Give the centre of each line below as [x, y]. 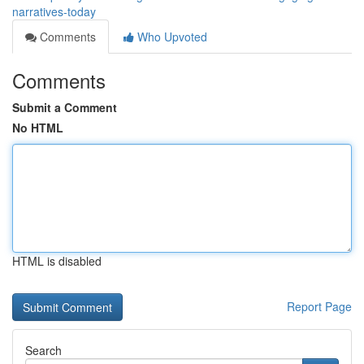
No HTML [38, 128]
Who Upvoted [171, 37]
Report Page [319, 306]
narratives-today [54, 11]
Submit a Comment [65, 107]
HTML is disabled [57, 261]
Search [43, 350]
